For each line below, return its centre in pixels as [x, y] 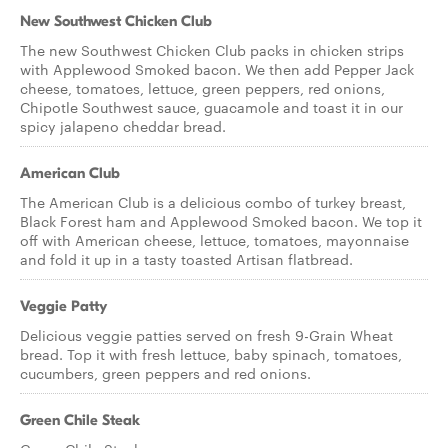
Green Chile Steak [80, 420]
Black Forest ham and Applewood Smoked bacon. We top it [221, 221]
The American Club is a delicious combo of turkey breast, [213, 202]
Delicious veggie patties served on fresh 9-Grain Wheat [206, 335]
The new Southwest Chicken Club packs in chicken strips [212, 50]
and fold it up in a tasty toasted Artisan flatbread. [186, 259]
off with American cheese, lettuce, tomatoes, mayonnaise [214, 240]
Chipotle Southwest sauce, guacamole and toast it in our [211, 107]
